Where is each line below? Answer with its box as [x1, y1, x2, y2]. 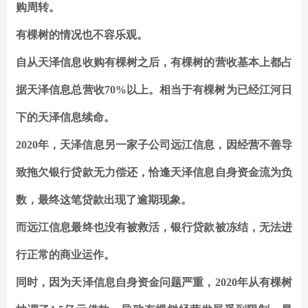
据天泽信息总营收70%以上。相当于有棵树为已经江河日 [16, 84, 292, 96]
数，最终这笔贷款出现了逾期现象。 [16, 194, 192, 206]
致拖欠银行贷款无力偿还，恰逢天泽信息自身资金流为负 [16, 166, 292, 179]
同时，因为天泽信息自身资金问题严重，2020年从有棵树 [16, 276, 292, 289]
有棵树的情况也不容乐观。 [16, 29, 148, 41]
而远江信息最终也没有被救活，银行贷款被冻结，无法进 [16, 221, 292, 234]
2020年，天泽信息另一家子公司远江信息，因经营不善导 [16, 139, 292, 151]
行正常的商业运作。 [16, 249, 115, 261]
